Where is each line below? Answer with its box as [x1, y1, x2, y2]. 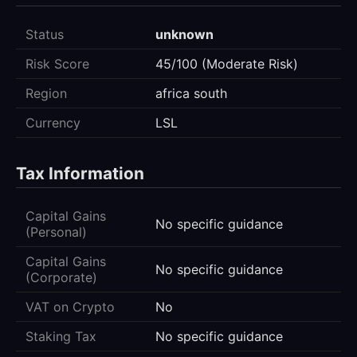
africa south [155, 85, 227, 102]
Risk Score [25, 56, 89, 73]
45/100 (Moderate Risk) [155, 56, 298, 73]
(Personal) [25, 224, 87, 241]
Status [25, 26, 64, 43]
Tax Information [16, 163, 144, 184]
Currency [25, 115, 80, 131]
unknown [155, 26, 214, 43]
